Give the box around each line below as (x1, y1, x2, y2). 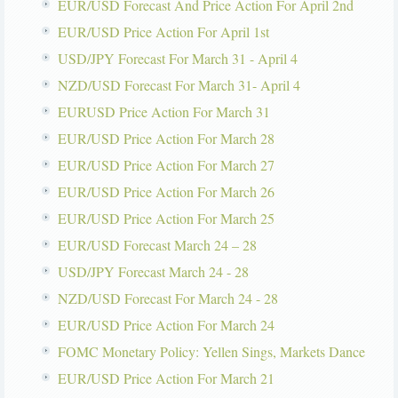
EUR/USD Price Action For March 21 (58, 369, 275, 388)
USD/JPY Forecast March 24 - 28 (58, 262, 249, 282)
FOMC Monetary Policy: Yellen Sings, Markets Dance (58, 342, 365, 362)
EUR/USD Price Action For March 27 (58, 155, 275, 175)
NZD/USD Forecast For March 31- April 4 (58, 76, 300, 95)
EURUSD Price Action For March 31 (58, 102, 270, 122)
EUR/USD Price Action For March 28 (58, 129, 275, 148)
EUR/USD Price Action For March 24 (58, 315, 275, 335)
